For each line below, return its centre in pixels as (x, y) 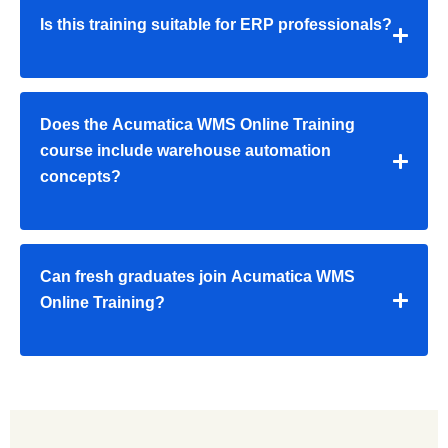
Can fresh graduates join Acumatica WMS (197, 277)
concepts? (80, 177)
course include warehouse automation (185, 151)
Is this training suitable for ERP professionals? (216, 25)
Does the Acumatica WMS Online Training (197, 125)
